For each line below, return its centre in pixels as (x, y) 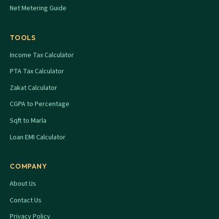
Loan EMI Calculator (38, 137)
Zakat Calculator (33, 88)
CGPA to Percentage (40, 104)
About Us (23, 184)
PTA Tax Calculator (37, 72)
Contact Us (26, 200)
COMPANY (29, 166)
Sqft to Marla (28, 121)
